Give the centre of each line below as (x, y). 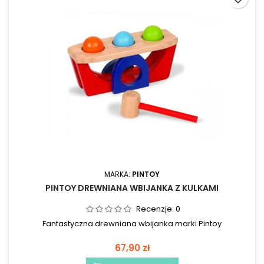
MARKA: (118, 174)
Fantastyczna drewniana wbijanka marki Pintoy (132, 224)
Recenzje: (156, 209)
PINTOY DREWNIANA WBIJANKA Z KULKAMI (132, 188)
